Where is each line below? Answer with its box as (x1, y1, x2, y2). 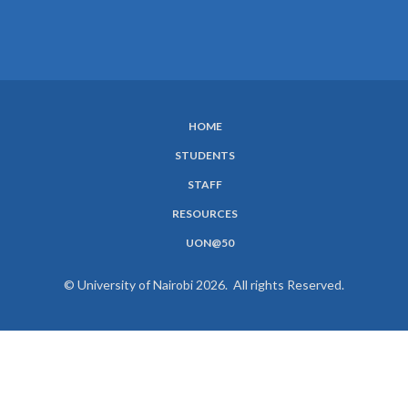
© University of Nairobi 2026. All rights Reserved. (64, 276, 344, 292)
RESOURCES (172, 206, 238, 220)
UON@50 (185, 235, 234, 250)
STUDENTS (175, 148, 235, 162)
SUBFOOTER (14, 128, 163, 160)
